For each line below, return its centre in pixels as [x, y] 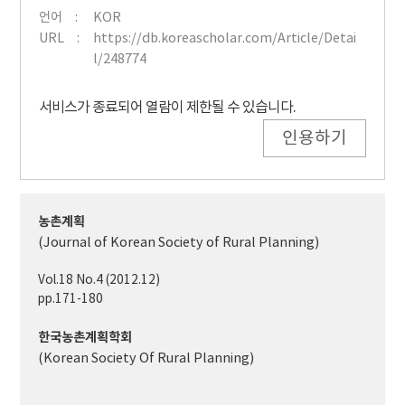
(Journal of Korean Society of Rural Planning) [179, 243]
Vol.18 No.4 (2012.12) [99, 281]
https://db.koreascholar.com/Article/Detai [225, 39]
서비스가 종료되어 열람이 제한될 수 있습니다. [168, 108]
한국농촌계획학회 [85, 338]
